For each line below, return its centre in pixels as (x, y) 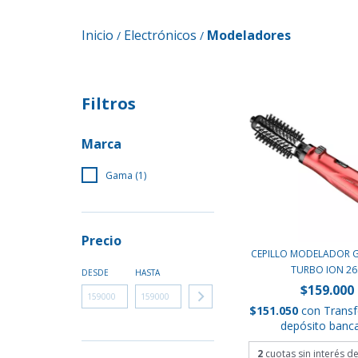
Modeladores (249, 36)
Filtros (109, 104)
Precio (101, 241)
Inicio (97, 36)
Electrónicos (160, 36)
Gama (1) (126, 176)
